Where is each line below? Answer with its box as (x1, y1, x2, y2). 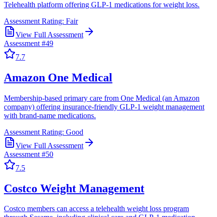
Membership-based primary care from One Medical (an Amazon (4, 93, 200, 102)
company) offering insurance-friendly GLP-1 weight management (4, 102, 204, 111)
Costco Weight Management (4, 182, 144, 195)
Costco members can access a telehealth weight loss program (4, 204, 189, 213)
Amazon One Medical (4, 71, 112, 84)
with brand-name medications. (4, 111, 96, 120)
